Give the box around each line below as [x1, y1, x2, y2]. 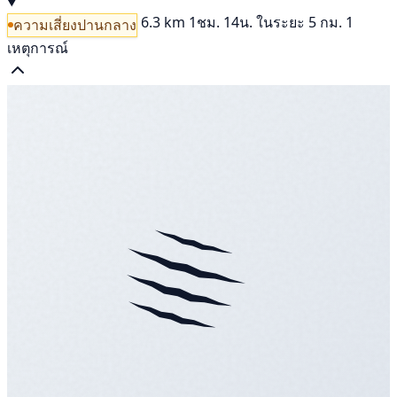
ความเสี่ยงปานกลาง [13, 14, 136, 35]
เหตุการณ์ [7, 37, 68, 58]
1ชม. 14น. [189, 12, 253, 33]
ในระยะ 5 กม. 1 [256, 12, 354, 33]
